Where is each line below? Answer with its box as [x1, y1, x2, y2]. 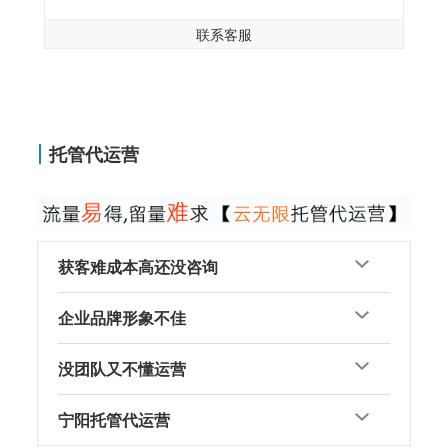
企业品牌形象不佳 [58, 306, 187, 330]
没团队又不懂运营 [58, 357, 187, 381]
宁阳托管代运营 [58, 408, 171, 432]
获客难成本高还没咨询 [58, 255, 219, 279]
